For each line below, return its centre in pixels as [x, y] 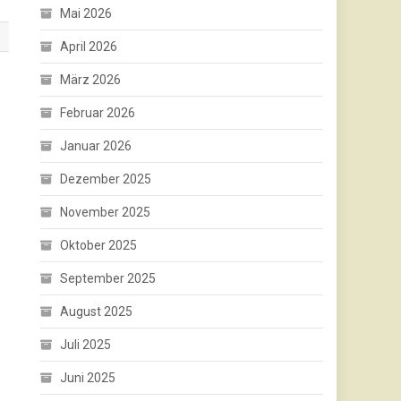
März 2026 [91, 80]
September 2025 [108, 279]
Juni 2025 [88, 378]
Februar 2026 [98, 113]
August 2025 [97, 312]
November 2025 [106, 213]
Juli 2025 [86, 345]
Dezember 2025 [106, 179]
